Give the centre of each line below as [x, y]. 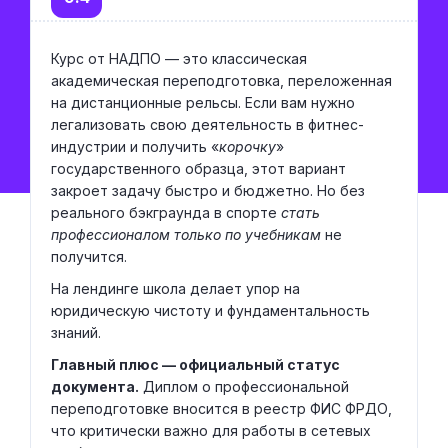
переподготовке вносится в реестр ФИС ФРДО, [221, 409]
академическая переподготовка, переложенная [221, 81]
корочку [247, 147]
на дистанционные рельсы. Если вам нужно [203, 103]
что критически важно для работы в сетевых [211, 431]
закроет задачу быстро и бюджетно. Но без [208, 191]
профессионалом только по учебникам [186, 235]
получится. [89, 257]
